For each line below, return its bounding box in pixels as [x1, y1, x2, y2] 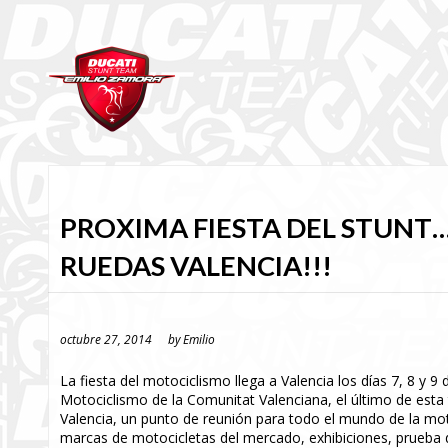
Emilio [183, 331, 215, 347]
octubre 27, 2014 [60, 331, 152, 347]
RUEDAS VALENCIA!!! [60, 249, 332, 282]
